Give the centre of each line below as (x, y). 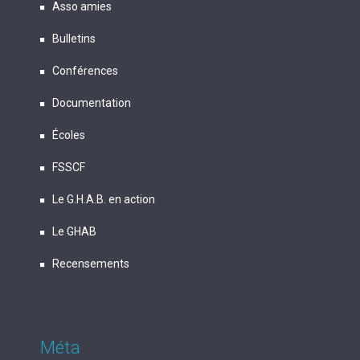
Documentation (92, 103)
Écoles (69, 135)
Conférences (85, 71)
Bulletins (74, 39)
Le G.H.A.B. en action (104, 200)
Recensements (91, 264)
